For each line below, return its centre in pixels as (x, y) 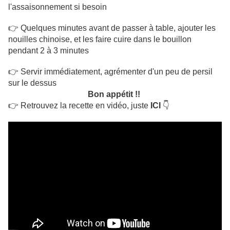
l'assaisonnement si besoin (59, 7)
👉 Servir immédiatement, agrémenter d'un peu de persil (110, 72)
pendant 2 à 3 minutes (50, 51)
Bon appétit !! (115, 94)
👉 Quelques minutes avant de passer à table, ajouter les (112, 28)
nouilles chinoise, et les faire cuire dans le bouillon (100, 40)
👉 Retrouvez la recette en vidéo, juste (78, 106)
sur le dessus (33, 83)
